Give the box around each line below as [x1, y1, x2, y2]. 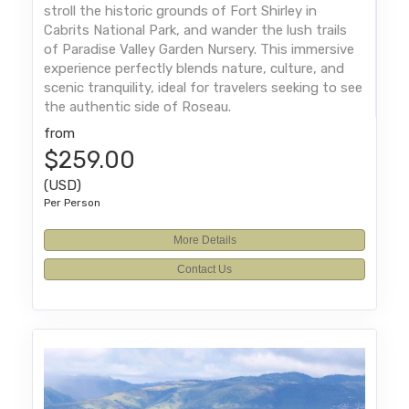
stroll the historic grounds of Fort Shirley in [44, 3, 318, 20]
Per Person [44, 196, 101, 210]
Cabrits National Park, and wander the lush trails [44, 22, 348, 39]
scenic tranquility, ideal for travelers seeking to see [44, 79, 363, 97]
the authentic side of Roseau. [44, 99, 232, 116]
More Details [173, 234, 236, 247]
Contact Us [177, 263, 232, 277]
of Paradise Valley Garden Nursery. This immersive [44, 41, 355, 58]
